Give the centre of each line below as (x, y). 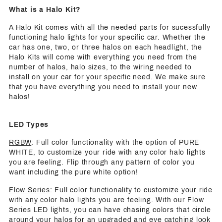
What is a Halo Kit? (45, 9)
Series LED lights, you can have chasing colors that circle (110, 210)
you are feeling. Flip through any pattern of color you (102, 162)
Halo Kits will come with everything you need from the (103, 57)
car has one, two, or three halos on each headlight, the (106, 47)
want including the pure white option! (74, 172)
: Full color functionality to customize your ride (131, 190)
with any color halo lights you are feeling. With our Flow (107, 200)
